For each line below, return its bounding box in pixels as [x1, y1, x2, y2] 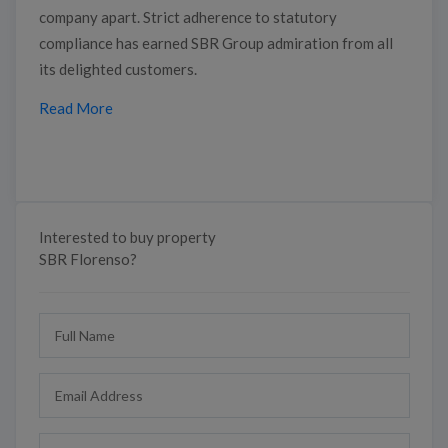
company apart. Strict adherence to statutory [38, 7, 337, 26]
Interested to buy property [38, 227, 216, 246]
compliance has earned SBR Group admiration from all [38, 33, 393, 52]
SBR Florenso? [38, 249, 137, 268]
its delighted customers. [38, 59, 197, 78]
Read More [38, 98, 113, 117]
